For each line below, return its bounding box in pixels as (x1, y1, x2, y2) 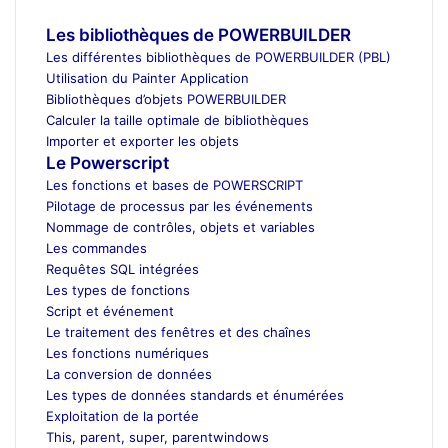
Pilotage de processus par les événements (46, 197, 313, 214)
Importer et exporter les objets (46, 132, 239, 149)
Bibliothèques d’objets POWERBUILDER (46, 90, 286, 107)
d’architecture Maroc (46, 7, 143, 19)
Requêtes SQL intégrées (46, 260, 199, 277)
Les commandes (46, 239, 147, 256)
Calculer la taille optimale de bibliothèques (46, 111, 309, 128)
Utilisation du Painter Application (46, 69, 249, 86)
